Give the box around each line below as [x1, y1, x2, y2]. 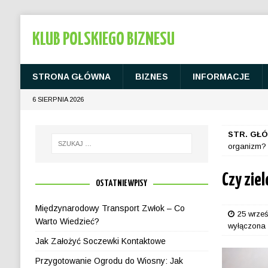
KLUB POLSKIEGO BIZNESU [32, 31, 175, 48]
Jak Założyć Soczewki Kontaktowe [35, 236, 166, 246]
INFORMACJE [192, 72, 250, 81]
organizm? [228, 142, 267, 151]
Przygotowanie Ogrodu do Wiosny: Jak [35, 255, 183, 266]
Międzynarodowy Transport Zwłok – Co [35, 203, 185, 213]
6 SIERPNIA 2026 [32, 96, 84, 103]
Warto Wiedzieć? [35, 216, 99, 226]
